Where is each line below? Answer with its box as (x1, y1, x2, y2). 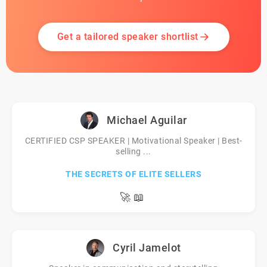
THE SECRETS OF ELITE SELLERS (66, 169, 201, 179)
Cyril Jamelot (113, 241, 181, 254)
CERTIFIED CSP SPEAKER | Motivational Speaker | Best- (24, 136, 243, 145)
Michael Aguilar (107, 114, 187, 126)
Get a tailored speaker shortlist (57, 31, 198, 42)
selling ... (116, 147, 151, 156)
